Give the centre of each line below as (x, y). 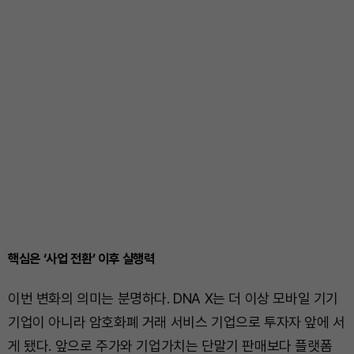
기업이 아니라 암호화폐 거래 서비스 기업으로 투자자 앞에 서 (177, 322)
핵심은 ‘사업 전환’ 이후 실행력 (81, 258)
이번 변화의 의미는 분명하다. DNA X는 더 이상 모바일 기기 (173, 298)
